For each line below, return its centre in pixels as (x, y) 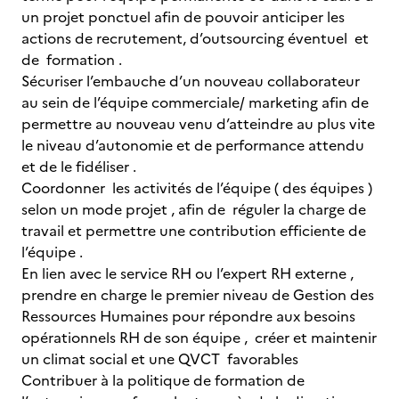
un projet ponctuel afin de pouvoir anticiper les (183, 17)
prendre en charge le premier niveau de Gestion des (198, 295)
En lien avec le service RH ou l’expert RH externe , (187, 273)
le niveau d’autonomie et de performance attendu (193, 145)
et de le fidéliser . (79, 167)
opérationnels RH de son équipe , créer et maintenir (199, 338)
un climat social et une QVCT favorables (160, 359)
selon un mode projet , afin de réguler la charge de (194, 209)
